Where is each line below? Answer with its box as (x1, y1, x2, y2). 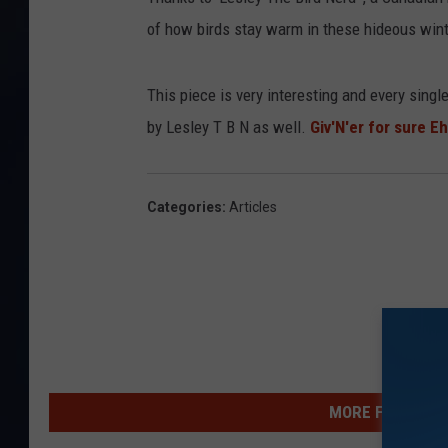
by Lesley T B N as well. (147, 117, 310, 138)
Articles (229, 199, 277, 216)
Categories (147, 199, 222, 216)
